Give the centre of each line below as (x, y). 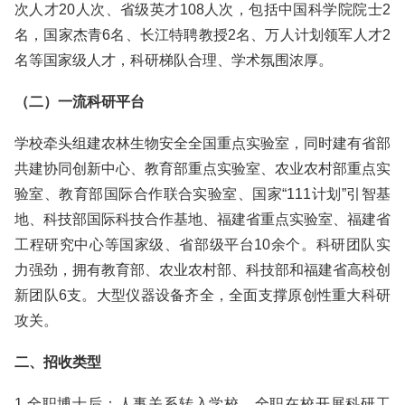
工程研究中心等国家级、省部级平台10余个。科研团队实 (202, 245)
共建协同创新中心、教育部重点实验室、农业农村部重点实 (202, 169)
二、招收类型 (58, 362)
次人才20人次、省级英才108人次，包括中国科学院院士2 (202, 9)
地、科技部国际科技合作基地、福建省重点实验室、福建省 (202, 219)
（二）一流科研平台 (80, 102)
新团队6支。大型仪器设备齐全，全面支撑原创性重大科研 (202, 295)
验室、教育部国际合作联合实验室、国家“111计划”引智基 (202, 194)
